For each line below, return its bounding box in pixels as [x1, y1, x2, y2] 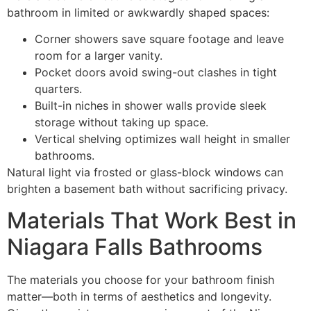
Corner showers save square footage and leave [35, 32, 284, 47]
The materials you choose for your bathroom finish [7, 272, 274, 287]
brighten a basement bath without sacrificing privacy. [7, 182, 287, 196]
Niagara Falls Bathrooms [7, 233, 262, 260]
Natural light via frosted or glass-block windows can [7, 165, 283, 180]
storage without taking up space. [35, 115, 208, 130]
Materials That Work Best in [7, 206, 296, 234]
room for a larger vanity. [35, 49, 162, 63]
